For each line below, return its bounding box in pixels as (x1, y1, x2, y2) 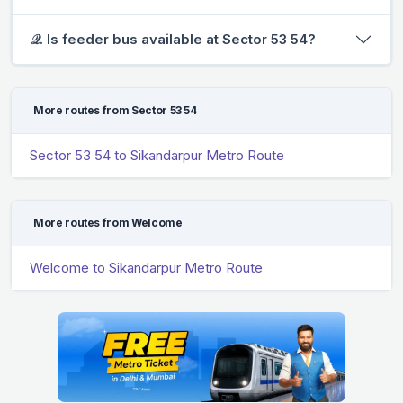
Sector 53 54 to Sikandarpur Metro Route (30, 146, 284, 164)
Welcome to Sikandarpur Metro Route (30, 258, 263, 276)
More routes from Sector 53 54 (33, 103, 197, 117)
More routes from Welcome (33, 215, 183, 229)
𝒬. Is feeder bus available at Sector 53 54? (31, 30, 316, 48)
